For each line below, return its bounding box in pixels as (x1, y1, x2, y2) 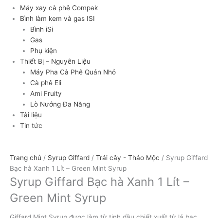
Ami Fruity (30, 90, 62, 98)
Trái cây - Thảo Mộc (96, 154, 160, 162)
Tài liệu (20, 111, 42, 119)
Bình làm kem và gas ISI (20, 15, 95, 23)
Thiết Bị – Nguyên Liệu (20, 57, 91, 66)
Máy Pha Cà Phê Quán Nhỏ (30, 68, 116, 76)
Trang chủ (10, 154, 41, 162)
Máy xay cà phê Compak (20, 4, 98, 12)
